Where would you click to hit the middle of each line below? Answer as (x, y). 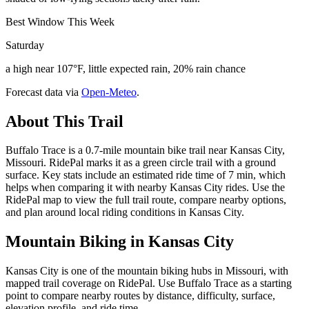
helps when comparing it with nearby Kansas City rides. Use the (145, 188)
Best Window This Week (60, 21)
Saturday (25, 45)
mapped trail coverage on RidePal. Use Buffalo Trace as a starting (149, 283)
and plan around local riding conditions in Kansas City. (125, 212)
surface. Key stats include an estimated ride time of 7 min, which (146, 175)
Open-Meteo (109, 92)
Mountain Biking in (77, 242)
